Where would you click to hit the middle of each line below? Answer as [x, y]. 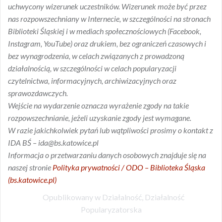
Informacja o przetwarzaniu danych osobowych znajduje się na [107, 155]
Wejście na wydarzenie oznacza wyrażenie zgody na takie [98, 106]
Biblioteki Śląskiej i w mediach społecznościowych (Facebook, [105, 31]
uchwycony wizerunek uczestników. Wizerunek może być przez [107, 6]
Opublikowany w [72, 197]
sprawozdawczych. [38, 93]
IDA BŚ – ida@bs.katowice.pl [53, 143]
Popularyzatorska [111, 210]
